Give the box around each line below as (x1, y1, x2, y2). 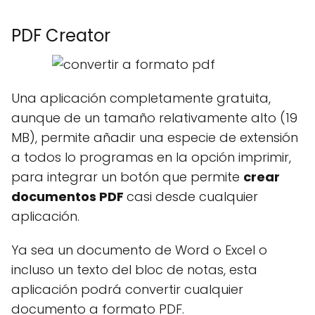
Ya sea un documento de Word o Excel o (11, 241, 267, 259)
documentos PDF (11, 188, 127, 205)
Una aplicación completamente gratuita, (11, 89, 271, 107)
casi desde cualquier (127, 188, 258, 205)
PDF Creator (11, 24, 110, 47)
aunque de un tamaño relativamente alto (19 (11, 109, 297, 127)
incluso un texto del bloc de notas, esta (11, 261, 257, 278)
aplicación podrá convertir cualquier (11, 281, 243, 298)
